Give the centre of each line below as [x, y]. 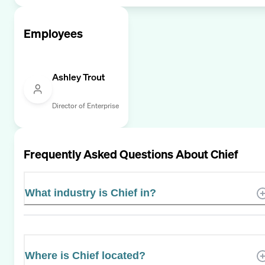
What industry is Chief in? [91, 193]
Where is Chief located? [85, 256]
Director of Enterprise [85, 105]
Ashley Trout [78, 77]
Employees [53, 33]
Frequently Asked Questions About [117, 154]
